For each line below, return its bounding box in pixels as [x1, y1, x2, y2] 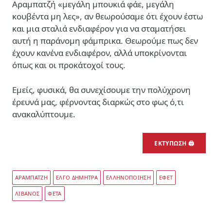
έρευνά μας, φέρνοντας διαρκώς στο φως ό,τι [12, 96, 184, 108]
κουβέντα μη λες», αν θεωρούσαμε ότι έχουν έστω [12, 10, 203, 22]
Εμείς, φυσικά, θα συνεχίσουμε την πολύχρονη [12, 84, 191, 96]
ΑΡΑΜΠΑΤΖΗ [15, 174, 48, 182]
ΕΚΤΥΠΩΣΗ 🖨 [154, 139, 194, 147]
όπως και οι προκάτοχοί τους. [12, 59, 126, 71]
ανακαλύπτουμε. [12, 109, 75, 120]
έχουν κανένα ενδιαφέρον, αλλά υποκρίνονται [12, 47, 187, 58]
